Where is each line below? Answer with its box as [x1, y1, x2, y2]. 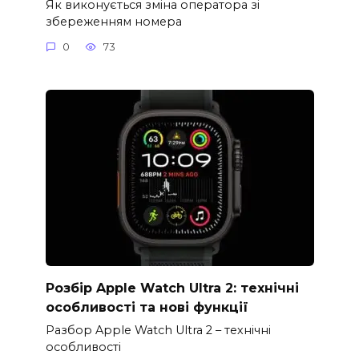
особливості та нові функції [45, 299, 248, 315]
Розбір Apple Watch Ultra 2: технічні [45, 280, 299, 296]
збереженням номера [45, 14, 182, 29]
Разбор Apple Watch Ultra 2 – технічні [45, 323, 271, 338]
